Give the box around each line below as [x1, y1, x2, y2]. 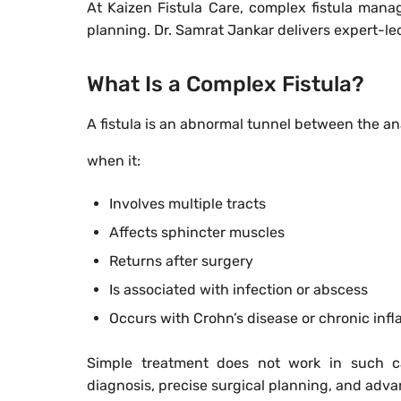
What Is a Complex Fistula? [87, 72, 364, 98]
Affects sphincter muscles [109, 224, 285, 242]
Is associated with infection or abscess [109, 281, 368, 299]
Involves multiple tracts [109, 195, 266, 213]
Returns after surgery [109, 252, 253, 270]
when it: [87, 152, 141, 170]
